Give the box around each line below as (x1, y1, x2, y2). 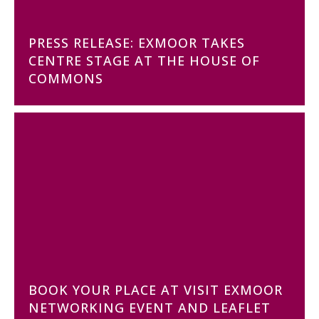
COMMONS (28, 70, 103, 87)
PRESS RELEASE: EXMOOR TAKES (28, 34, 245, 51)
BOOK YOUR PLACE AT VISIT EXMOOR (28, 281, 283, 298)
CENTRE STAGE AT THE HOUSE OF (28, 52, 260, 69)
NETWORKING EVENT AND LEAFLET (28, 299, 271, 316)
